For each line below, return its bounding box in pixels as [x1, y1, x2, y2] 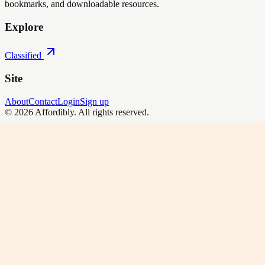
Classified [5, 50, 41, 61]
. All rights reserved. [74, 106, 149, 117]
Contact [28, 96, 57, 106]
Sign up [80, 96, 109, 106]
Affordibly [35, 106, 74, 117]
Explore [5, 20, 43, 33]
